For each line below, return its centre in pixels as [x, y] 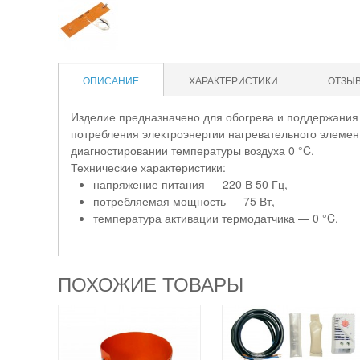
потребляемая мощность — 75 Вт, [184, 201]
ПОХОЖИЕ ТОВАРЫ [151, 283]
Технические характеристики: [148, 167]
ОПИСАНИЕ [111, 80]
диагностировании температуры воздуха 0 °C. [192, 150]
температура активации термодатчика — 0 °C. [216, 218]
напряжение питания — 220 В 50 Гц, [190, 184]
